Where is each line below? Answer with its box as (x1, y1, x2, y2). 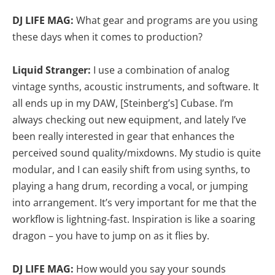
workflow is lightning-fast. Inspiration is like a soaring (12, 212, 255, 227)
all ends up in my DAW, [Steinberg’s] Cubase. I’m (12, 96, 233, 110)
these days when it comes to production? (12, 30, 203, 44)
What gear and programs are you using (76, 14, 258, 28)
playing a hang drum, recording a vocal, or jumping (12, 179, 248, 193)
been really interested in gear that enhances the (12, 130, 234, 144)
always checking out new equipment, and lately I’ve (12, 113, 246, 127)
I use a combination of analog (93, 63, 230, 77)
